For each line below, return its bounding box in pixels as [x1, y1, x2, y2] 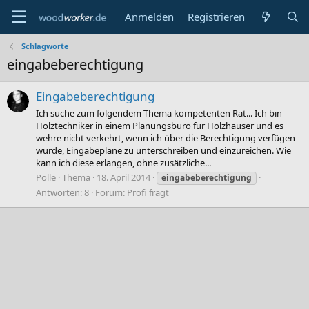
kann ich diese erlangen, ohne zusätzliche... [36, 156, 211, 169]
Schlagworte [21, 41, 69, 51]
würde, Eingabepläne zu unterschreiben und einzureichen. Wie [36, 143, 291, 157]
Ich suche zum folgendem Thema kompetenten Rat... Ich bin [36, 106, 282, 119]
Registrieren [188, 10, 246, 23]
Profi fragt [127, 186, 169, 199]
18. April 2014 [97, 170, 150, 183]
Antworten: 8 [36, 186, 89, 199]
